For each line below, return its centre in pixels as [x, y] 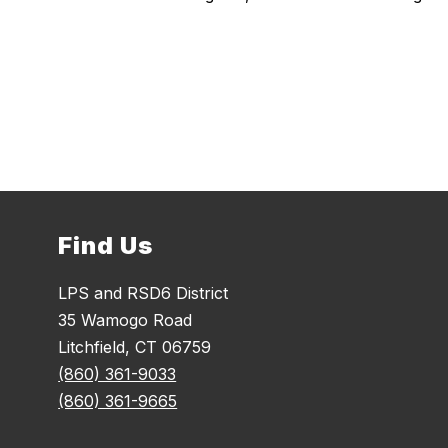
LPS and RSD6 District [143, 293]
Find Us [106, 246]
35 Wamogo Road [125, 320]
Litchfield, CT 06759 [135, 347]
